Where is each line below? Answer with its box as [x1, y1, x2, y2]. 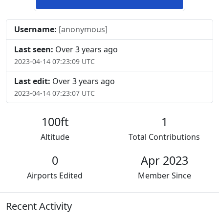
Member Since [137, 170, 191, 181]
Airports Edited [27, 170, 83, 181]
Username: [14, 23, 57, 35]
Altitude [40, 131, 69, 142]
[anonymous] [59, 23, 108, 35]
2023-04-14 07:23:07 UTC [14, 88, 95, 98]
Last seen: [14, 44, 53, 55]
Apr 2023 [140, 152, 188, 168]
